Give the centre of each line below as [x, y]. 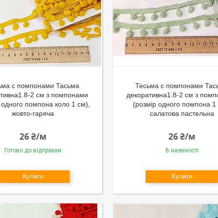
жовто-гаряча [33, 113]
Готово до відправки [33, 150]
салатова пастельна [182, 113]
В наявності [182, 150]
